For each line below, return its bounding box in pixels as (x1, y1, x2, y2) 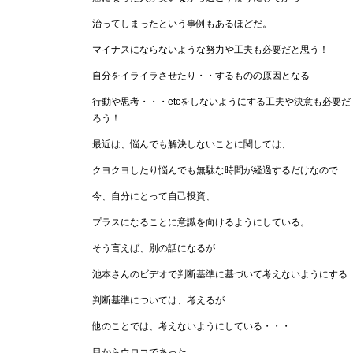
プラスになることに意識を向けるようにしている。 (92, 216, 310, 228)
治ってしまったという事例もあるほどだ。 (92, 17, 272, 29)
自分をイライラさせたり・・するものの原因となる (92, 69, 310, 81)
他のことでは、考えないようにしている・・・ (92, 320, 291, 332)
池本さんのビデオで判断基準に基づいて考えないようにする (92, 268, 347, 280)
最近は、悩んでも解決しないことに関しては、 (92, 138, 291, 150)
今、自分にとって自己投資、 (92, 190, 215, 202)
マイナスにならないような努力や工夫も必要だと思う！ (92, 43, 329, 55)
